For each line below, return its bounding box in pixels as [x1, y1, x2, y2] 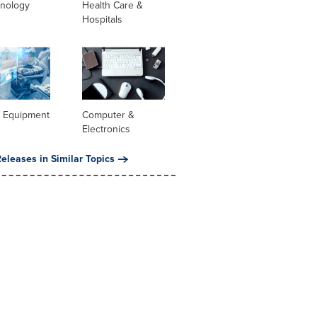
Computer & [81, 108, 134, 123]
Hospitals [81, 11, 122, 27]
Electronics [81, 122, 130, 137]
